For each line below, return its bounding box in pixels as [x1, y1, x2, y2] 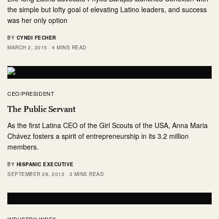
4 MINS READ [52, 44, 87, 51]
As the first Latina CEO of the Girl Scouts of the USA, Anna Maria [7, 120, 208, 130]
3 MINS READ [69, 170, 104, 177]
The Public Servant [7, 104, 76, 114]
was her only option [7, 15, 68, 25]
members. [7, 141, 39, 152]
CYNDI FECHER [16, 34, 56, 41]
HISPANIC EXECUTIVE [16, 160, 74, 168]
